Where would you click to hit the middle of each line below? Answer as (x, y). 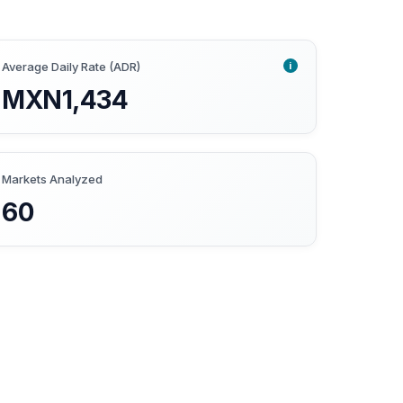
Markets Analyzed (53, 179)
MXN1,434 (65, 100)
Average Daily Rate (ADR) (72, 67)
